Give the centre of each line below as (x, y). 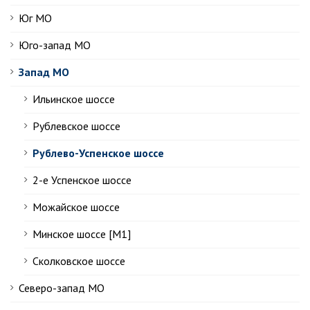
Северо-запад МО (62, 288)
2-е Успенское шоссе (82, 180)
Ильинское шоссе (74, 99)
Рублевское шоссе (76, 126)
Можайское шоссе (76, 207)
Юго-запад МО (55, 45)
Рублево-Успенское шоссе (98, 153)
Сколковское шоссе (79, 261)
